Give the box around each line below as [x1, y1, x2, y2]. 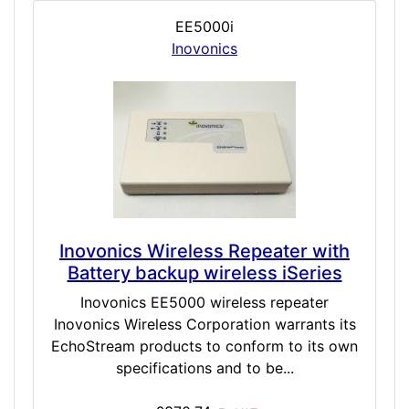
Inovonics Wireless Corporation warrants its [53, 315, 356, 334]
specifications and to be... [115, 359, 294, 378]
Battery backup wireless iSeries [67, 262, 342, 285]
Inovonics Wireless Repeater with [59, 240, 350, 263]
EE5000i [175, 17, 234, 37]
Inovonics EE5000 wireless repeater [80, 293, 329, 312]
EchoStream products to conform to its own [51, 337, 358, 356]
